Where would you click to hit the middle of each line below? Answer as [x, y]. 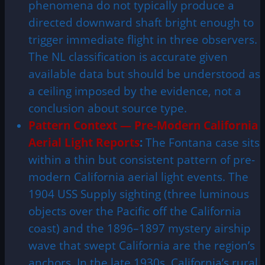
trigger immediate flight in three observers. [143, 39]
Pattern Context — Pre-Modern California [143, 125]
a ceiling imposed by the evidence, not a [135, 91]
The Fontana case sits [201, 142]
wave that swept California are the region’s [142, 245]
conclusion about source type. [108, 108]
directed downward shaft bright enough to [141, 22]
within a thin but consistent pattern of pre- [142, 159]
